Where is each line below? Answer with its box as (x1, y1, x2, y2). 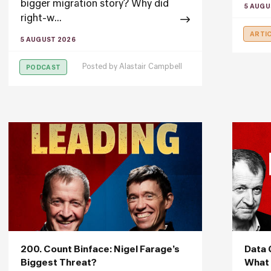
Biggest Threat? (21, 258, 97, 267)
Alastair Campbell (119, 64, 182, 71)
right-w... (21, 14, 62, 24)
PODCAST (26, 65, 61, 71)
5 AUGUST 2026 (21, 37, 76, 43)
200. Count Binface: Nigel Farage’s (21, 245, 180, 254)
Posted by (82, 64, 119, 71)
